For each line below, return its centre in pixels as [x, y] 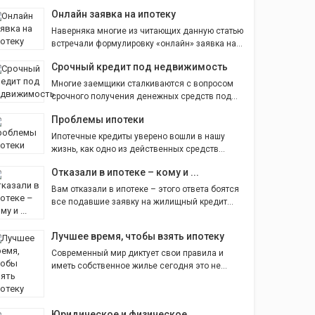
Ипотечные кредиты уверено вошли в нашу [138, 137]
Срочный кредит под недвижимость [140, 67]
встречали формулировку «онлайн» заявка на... [147, 44]
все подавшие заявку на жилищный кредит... [142, 202]
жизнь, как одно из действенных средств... [138, 149]
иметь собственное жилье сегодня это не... [139, 266]
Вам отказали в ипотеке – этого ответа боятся [145, 189]
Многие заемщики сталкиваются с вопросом [142, 84]
